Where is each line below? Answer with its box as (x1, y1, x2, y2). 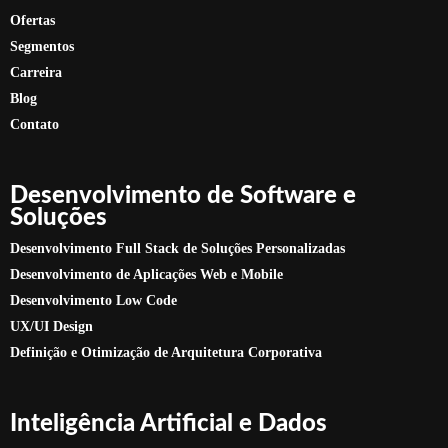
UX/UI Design (10, 319, 93, 334)
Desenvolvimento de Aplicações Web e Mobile (10, 267, 283, 282)
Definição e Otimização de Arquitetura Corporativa (10, 345, 322, 360)
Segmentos (10, 39, 74, 54)
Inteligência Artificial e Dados (10, 412, 327, 436)
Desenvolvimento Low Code (10, 293, 177, 308)
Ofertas (10, 13, 55, 28)
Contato (10, 117, 59, 132)
